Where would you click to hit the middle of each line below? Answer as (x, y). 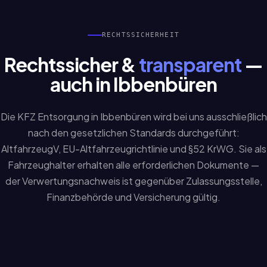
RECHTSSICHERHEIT (141, 35)
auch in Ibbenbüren (133, 84)
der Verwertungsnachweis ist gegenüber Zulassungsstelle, (133, 181)
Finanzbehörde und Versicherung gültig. (133, 197)
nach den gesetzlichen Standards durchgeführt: (133, 133)
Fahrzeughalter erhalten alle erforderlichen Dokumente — (133, 165)
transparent (190, 64)
